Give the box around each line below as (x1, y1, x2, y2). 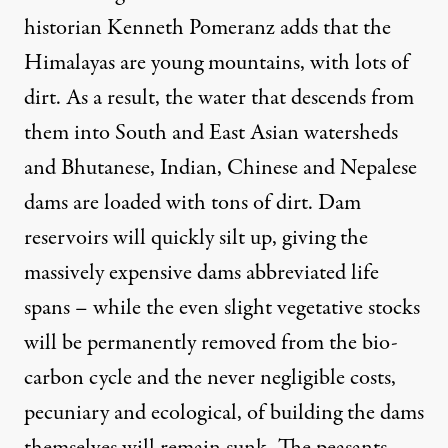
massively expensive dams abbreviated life (24, 256, 379, 289)
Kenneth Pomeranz (107, 11, 275, 44)
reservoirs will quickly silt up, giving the (24, 221, 368, 254)
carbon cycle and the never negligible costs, (24, 361, 396, 394)
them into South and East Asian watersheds (24, 116, 398, 149)
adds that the (275, 11, 391, 44)
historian (24, 11, 107, 44)
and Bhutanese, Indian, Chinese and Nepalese (24, 151, 417, 184)
